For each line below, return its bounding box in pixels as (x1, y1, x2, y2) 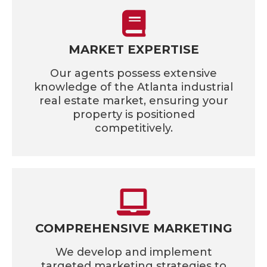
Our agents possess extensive (50, 67, 217, 80)
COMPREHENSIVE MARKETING (35, 221, 232, 236)
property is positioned (72, 108, 195, 122)
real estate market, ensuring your (39, 94, 228, 108)
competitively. (94, 122, 173, 135)
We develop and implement (55, 246, 212, 259)
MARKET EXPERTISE (68, 42, 199, 57)
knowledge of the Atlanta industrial (34, 80, 233, 94)
